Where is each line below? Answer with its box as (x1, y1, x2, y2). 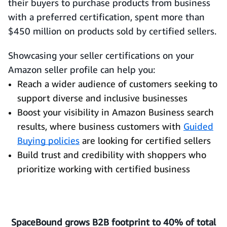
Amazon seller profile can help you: (8, 64, 155, 75)
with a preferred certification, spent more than (8, 11, 205, 22)
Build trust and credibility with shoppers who (17, 149, 206, 160)
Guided (183, 121, 213, 132)
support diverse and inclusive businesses (17, 92, 187, 103)
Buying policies (17, 135, 80, 146)
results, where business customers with (17, 121, 183, 132)
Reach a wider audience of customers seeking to (17, 78, 217, 89)
